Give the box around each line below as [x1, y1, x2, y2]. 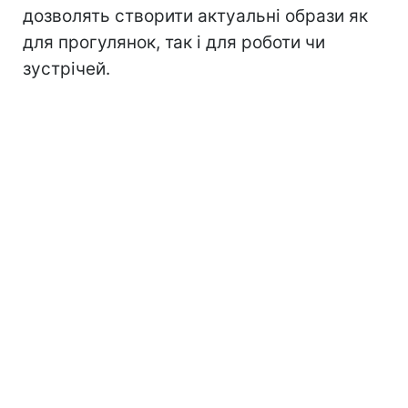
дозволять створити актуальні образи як [23, 5, 368, 27]
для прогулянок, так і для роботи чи [23, 32, 325, 54]
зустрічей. [23, 58, 110, 80]
